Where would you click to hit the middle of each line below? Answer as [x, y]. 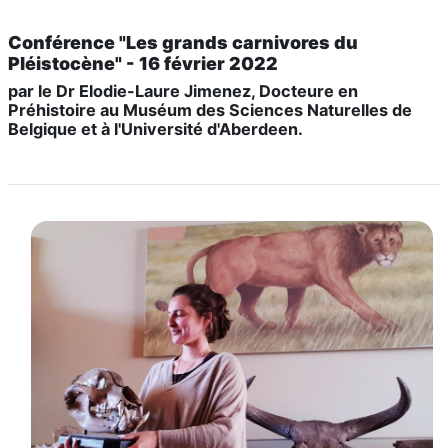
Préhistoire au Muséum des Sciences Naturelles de [210, 109]
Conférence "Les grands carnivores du [183, 42]
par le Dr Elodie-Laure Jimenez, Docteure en [183, 90]
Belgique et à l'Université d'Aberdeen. [155, 128]
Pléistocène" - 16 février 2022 [143, 63]
